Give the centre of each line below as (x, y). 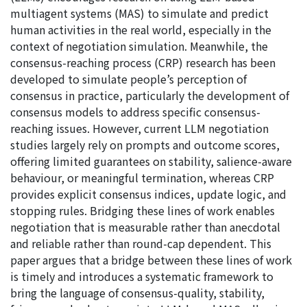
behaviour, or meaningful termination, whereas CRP (142, 178)
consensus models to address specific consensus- (135, 112)
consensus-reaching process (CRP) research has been (143, 63)
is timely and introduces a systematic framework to (142, 277)
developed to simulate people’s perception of (128, 79)
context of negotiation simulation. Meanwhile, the (139, 46)
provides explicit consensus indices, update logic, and (148, 194)
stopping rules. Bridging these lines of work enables (143, 211)
